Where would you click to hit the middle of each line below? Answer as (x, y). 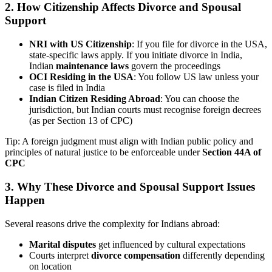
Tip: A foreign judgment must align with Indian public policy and (129, 141)
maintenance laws (92, 66)
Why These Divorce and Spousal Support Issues (136, 186)
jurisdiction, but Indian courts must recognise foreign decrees (145, 110)
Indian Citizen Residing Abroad (95, 99)
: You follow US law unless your (196, 77)
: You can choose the (200, 99)
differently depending (223, 255)
